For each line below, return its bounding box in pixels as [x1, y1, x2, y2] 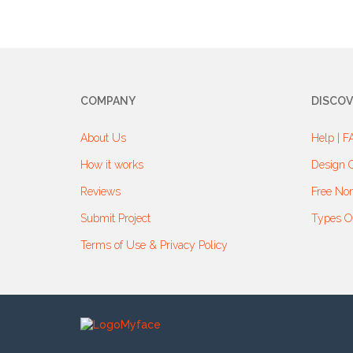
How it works [80, 158, 143, 171]
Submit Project [80, 212, 150, 225]
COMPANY [80, 95, 136, 107]
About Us [80, 132, 126, 144]
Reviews [80, 185, 121, 198]
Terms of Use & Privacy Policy [80, 239, 228, 251]
